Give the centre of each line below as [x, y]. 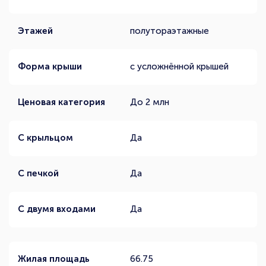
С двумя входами [57, 209]
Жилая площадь [54, 259]
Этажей [35, 31]
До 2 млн [150, 102]
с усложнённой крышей [179, 66]
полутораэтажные [170, 31]
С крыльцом [45, 138]
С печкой [38, 173]
